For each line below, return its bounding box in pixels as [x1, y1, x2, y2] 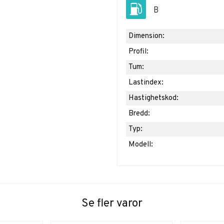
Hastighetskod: [128, 93, 178, 103]
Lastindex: [128, 78, 163, 88]
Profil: [128, 47, 148, 57]
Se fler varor [81, 196, 142, 211]
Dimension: [128, 31, 164, 41]
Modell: [128, 140, 153, 150]
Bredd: [128, 109, 150, 119]
